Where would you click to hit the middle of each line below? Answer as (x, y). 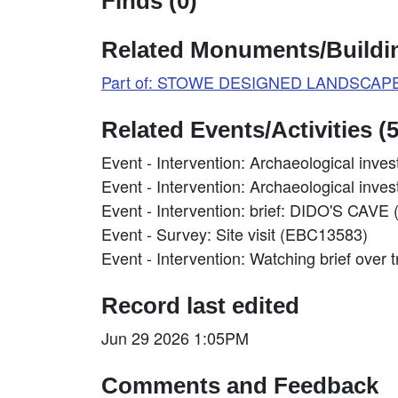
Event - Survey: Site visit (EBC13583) (235, 233)
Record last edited (200, 305)
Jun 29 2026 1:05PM (175, 337)
